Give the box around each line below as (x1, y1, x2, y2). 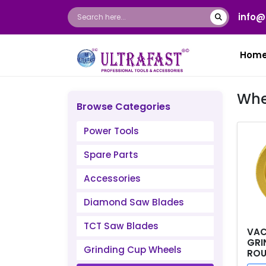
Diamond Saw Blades (84, 196, 184, 208)
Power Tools (84, 125, 139, 137)
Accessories (84, 172, 141, 185)
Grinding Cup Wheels (84, 243, 182, 256)
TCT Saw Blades (84, 220, 159, 232)
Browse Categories (77, 100, 170, 113)
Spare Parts (84, 148, 138, 161)
